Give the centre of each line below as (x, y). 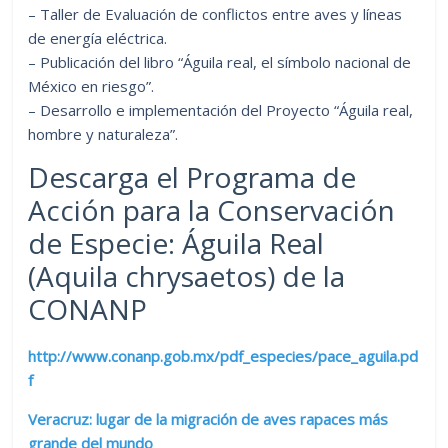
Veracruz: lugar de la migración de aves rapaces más (208, 418)
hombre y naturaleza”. (103, 133)
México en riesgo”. (91, 85)
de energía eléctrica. (98, 37)
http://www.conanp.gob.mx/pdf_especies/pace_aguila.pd (223, 355)
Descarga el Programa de (192, 176)
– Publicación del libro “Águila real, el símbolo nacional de (220, 61)
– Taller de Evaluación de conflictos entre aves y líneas (215, 13)
